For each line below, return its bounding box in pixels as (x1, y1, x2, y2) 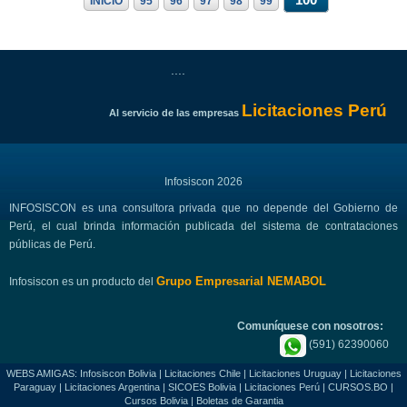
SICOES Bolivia (168, 381, 236, 392)
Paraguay (14, 381, 56, 392)
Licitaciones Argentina (65, 381, 160, 392)
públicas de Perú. (9, 237, 95, 251)
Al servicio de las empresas (108, 107, 242, 119)
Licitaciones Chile (164, 367, 241, 379)
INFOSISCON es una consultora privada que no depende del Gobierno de (9, 201, 398, 214)
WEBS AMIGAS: (5, 367, 80, 379)
